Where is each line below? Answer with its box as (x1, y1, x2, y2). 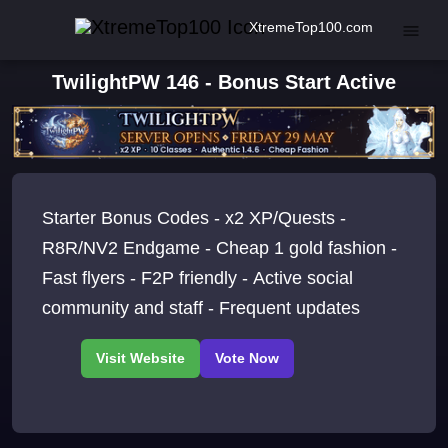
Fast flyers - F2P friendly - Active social (42, 268, 353, 289)
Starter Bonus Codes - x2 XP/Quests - (42, 208, 346, 229)
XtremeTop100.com (249, 18, 373, 35)
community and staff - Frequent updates (42, 298, 360, 319)
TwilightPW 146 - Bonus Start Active (52, 71, 396, 93)
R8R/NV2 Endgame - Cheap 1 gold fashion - (42, 238, 397, 259)
